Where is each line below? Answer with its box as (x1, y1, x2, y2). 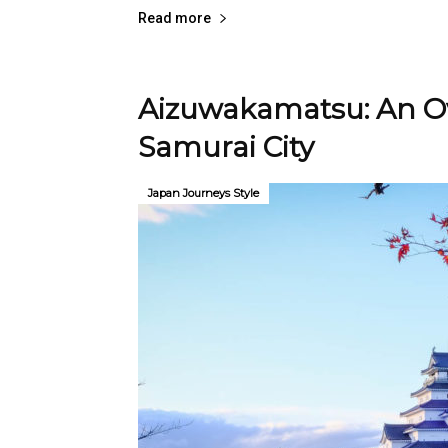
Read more (138, 10, 211, 26)
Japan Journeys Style (148, 186, 259, 200)
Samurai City (138, 130, 314, 164)
